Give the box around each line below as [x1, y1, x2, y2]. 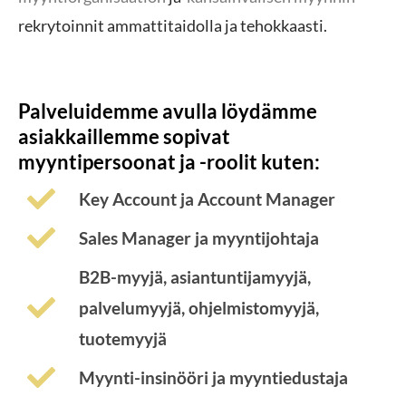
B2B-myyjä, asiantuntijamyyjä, [78, 266, 311, 287]
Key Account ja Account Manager [78, 188, 335, 209]
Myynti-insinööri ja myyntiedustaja [78, 366, 348, 388]
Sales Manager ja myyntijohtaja [78, 227, 319, 248]
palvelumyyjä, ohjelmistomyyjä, [78, 296, 319, 318]
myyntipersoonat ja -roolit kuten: [18, 149, 320, 174]
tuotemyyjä [78, 327, 167, 349]
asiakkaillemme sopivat [18, 123, 230, 149]
